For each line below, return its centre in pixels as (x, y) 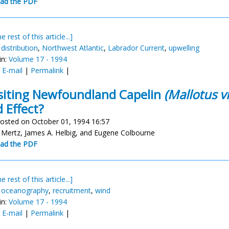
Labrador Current (136, 48)
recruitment (72, 190)
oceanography (25, 190)
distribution (19, 48)
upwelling (184, 48)
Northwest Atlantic (73, 48)
